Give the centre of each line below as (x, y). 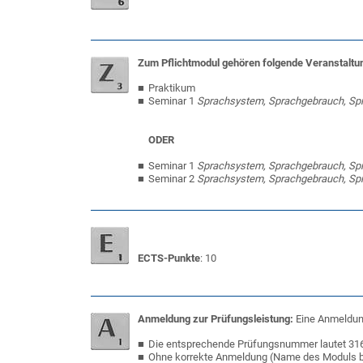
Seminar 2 (173, 179)
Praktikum (173, 88)
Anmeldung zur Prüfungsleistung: (216, 319)
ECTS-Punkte (169, 258)
